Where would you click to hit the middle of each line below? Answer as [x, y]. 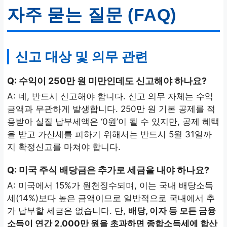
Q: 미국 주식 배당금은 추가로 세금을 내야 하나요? [108, 170]
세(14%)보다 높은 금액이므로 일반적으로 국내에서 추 [111, 198]
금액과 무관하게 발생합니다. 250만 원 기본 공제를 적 [111, 109]
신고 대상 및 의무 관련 [82, 56]
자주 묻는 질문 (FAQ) [92, 14]
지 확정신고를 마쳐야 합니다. [64, 147]
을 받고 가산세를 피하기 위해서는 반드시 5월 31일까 [109, 135]
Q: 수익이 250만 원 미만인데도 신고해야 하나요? [107, 81]
